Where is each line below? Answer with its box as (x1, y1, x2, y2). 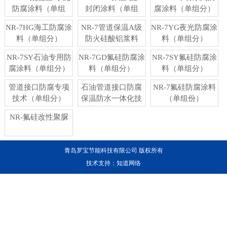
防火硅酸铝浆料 (85, 34, 138, 43)
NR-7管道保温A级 (81, 23, 142, 31)
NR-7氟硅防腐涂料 (153, 83, 216, 91)
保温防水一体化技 (81, 94, 142, 102)
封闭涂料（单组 (85, 4, 138, 13)
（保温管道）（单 (81, 45, 142, 54)
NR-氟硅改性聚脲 (9, 112, 68, 121)
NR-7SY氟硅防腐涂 (152, 53, 217, 61)
